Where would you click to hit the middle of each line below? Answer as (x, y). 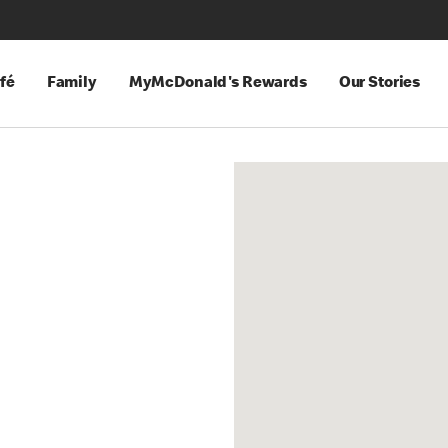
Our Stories (379, 83)
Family (71, 83)
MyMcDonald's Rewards (217, 83)
